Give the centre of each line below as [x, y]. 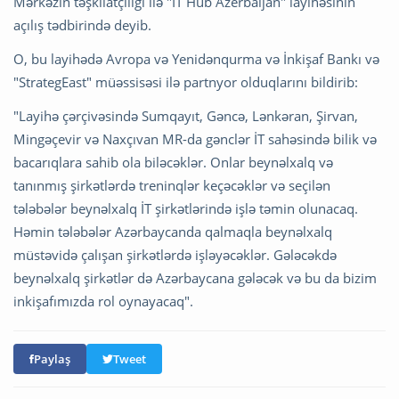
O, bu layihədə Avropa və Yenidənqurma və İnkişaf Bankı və [196, 58]
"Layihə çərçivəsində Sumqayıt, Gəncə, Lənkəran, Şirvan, [186, 115]
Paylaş [52, 358]
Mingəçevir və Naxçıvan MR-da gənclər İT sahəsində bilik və [195, 138]
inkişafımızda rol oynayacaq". [103, 301]
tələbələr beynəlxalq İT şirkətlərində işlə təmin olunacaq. [186, 208]
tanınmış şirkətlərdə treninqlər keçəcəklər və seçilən [172, 185]
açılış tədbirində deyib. [82, 24]
